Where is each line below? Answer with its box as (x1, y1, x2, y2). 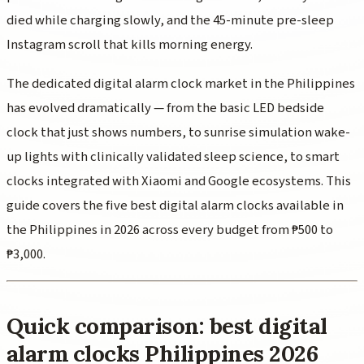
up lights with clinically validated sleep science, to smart (6, 146, 340, 167)
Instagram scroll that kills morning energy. (6, 35, 253, 55)
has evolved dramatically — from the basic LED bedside (6, 97, 324, 118)
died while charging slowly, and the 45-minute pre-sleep (6, 11, 334, 31)
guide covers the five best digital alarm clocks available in (6, 195, 344, 215)
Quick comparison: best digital (6, 311, 327, 341)
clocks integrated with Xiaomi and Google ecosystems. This (6, 171, 351, 191)
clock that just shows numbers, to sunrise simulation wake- (6, 122, 350, 142)
